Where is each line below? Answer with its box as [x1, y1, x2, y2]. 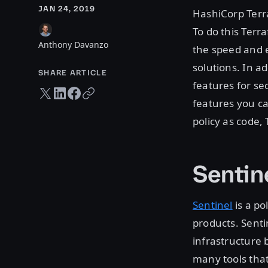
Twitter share [38, 86, 82, 95]
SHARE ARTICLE [38, 68, 107, 78]
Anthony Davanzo [38, 39, 108, 51]
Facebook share [66, 86, 122, 95]
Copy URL [81, 86, 116, 95]
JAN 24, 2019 [38, 4, 96, 14]
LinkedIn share [52, 86, 103, 95]
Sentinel [193, 198, 233, 212]
